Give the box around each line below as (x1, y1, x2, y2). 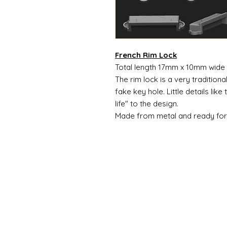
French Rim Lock (115, 50, 177, 60)
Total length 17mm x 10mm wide (115, 62, 225, 72)
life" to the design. (115, 98, 178, 108)
